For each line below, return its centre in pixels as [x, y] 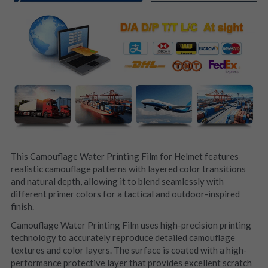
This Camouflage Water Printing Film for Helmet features [124, 156]
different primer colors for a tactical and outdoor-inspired [125, 194]
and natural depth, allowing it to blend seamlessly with [117, 181]
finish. [22, 206]
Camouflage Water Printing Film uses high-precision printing [131, 225]
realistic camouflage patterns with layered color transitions [128, 168]
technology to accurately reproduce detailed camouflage [123, 237]
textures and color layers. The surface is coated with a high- [129, 250]
